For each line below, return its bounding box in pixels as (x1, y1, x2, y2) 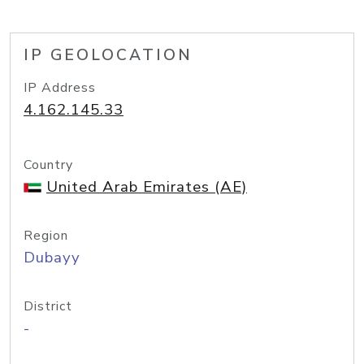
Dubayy (24, 247, 80, 268)
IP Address (24, 79, 96, 97)
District (24, 297, 72, 315)
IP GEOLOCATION (24, 45, 193, 66)
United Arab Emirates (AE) (46, 176, 247, 197)
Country (24, 156, 73, 174)
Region (24, 227, 68, 245)
